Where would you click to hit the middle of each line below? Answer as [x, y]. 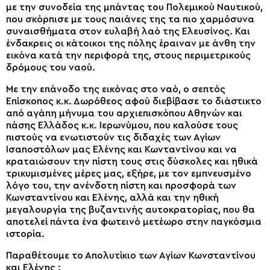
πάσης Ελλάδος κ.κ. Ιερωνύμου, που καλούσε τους [122, 125]
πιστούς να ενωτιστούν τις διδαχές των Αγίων [113, 137]
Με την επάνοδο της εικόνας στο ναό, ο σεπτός [116, 89]
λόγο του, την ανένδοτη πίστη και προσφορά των [121, 186]
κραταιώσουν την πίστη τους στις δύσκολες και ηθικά [132, 162]
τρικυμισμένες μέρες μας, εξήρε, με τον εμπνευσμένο [129, 174]
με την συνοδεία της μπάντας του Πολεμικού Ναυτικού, [134, 7]
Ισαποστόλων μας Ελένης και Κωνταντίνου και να [121, 149]
